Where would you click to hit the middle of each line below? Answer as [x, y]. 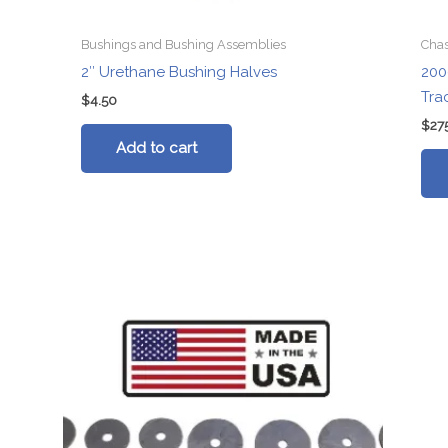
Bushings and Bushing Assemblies [184, 45]
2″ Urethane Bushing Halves [179, 71]
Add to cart [157, 147]
